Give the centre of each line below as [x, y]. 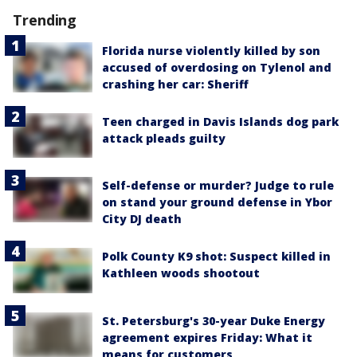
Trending [45, 20]
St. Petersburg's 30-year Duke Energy [214, 320]
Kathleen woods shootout [181, 273]
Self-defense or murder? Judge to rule [218, 186]
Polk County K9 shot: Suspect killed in [216, 257]
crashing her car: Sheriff [175, 84]
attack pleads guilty [164, 139]
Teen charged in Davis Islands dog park [220, 122]
